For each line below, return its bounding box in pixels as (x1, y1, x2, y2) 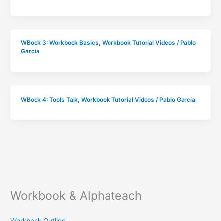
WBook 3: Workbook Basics (20, 39, 99, 47)
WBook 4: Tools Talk (20, 96, 78, 103)
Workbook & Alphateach (10, 188, 142, 203)
